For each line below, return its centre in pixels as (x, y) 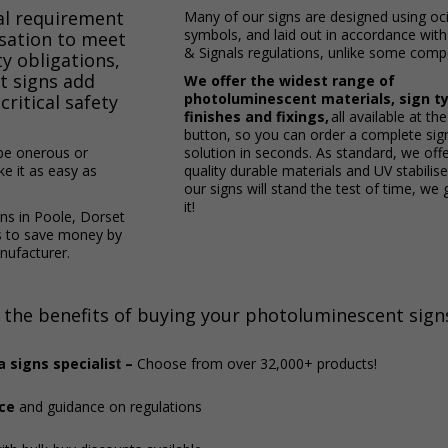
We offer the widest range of (290, 80)
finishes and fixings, (257, 116)
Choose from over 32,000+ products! (255, 363)
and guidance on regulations (108, 406)
